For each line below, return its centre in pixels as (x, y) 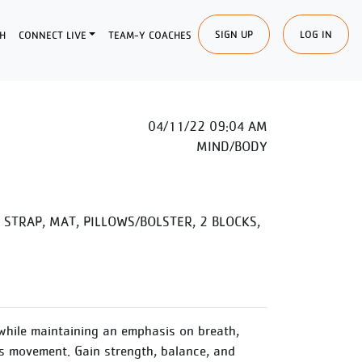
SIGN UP (234, 34)
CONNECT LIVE (52, 35)
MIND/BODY (232, 146)
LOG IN (316, 34)
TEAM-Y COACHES (150, 35)
